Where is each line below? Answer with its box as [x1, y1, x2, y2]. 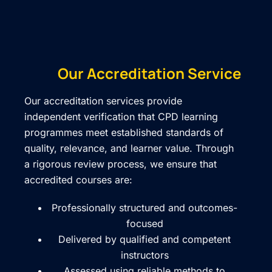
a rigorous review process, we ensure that [24, 158, 217, 171]
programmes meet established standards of [24, 126, 223, 139]
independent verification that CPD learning [24, 110, 218, 123]
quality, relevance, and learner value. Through [24, 142, 234, 155]
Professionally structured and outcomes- [52, 202, 238, 214]
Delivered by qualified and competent [58, 233, 231, 246]
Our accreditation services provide [24, 95, 182, 107]
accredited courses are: [24, 174, 132, 186]
